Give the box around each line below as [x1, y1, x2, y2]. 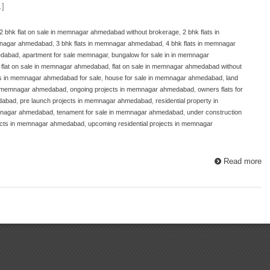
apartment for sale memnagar [22, 51, 108, 58]
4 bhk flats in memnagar [166, 39, 236, 47]
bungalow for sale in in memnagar [111, 51, 209, 58]
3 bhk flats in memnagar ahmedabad [56, 39, 162, 47]
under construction [187, 108, 242, 116]
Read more [224, 156, 262, 166]
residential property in [155, 96, 218, 104]
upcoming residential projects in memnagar [88, 119, 213, 127]
